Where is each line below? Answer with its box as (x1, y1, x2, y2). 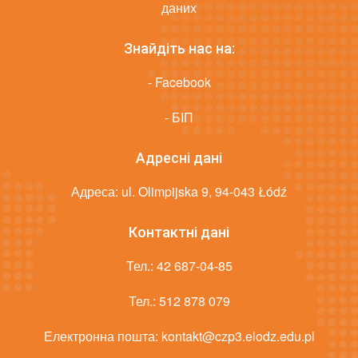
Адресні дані (136, 149, 222, 167)
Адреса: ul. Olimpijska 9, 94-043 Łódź (71, 182, 287, 201)
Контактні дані (129, 224, 229, 241)
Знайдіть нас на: (123, 40, 235, 58)
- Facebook (147, 73, 211, 92)
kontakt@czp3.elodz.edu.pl (161, 327, 315, 346)
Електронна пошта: (43, 327, 161, 346)
